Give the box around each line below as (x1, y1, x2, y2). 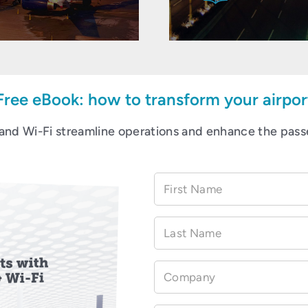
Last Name (164, 225, 221, 240)
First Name (164, 181, 223, 196)
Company (164, 269, 216, 284)
